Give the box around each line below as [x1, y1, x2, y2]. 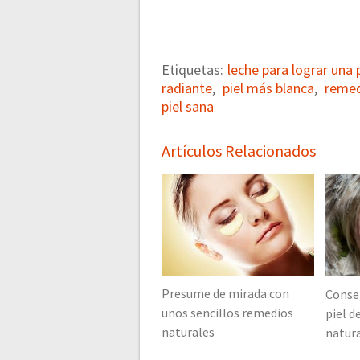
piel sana [162, 97, 214, 116]
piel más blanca [223, 79, 314, 97]
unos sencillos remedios [162, 304, 293, 321]
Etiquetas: [162, 60, 223, 79]
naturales [162, 323, 215, 340]
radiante [162, 79, 212, 97]
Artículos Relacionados [162, 141, 316, 161]
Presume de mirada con [162, 284, 289, 301]
